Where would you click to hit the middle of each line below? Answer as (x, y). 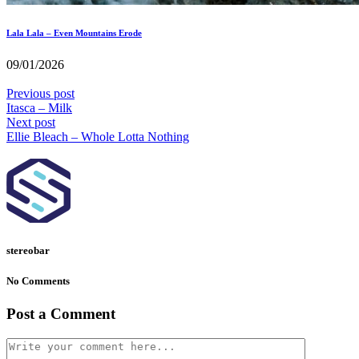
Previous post (40, 94)
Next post (31, 123)
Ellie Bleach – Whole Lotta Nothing (98, 137)
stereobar (28, 250)
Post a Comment (61, 313)
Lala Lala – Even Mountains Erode (74, 33)
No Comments (38, 280)
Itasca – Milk (39, 108)
